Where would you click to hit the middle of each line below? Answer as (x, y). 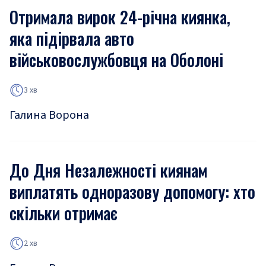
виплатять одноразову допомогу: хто (132, 191)
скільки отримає (64, 213)
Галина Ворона (49, 115)
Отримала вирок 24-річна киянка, (120, 17)
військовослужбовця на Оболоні (116, 60)
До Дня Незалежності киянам (108, 170)
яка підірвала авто (72, 38)
